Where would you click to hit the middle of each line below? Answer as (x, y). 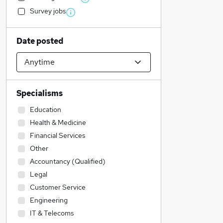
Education (46, 110)
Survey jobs (48, 11)
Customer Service (58, 187)
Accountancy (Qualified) (68, 161)
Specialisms (40, 93)
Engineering (49, 200)
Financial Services (57, 135)
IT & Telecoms (52, 213)
